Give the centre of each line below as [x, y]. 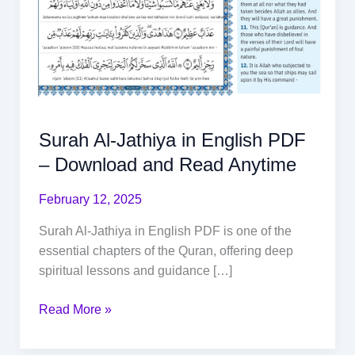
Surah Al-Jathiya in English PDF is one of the [165, 231]
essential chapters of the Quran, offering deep [166, 250]
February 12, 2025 [90, 199]
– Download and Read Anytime [167, 164]
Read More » [75, 309]
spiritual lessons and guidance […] [135, 270]
